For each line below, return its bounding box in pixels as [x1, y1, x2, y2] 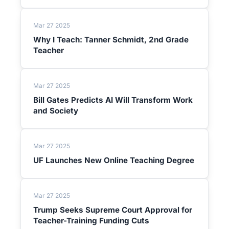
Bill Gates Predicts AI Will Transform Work [33, 95, 193, 105]
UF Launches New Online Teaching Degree [33, 155, 194, 165]
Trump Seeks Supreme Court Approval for [33, 205, 192, 215]
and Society [33, 106, 78, 116]
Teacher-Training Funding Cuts [33, 216, 149, 225]
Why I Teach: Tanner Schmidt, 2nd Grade [33, 35, 189, 44]
